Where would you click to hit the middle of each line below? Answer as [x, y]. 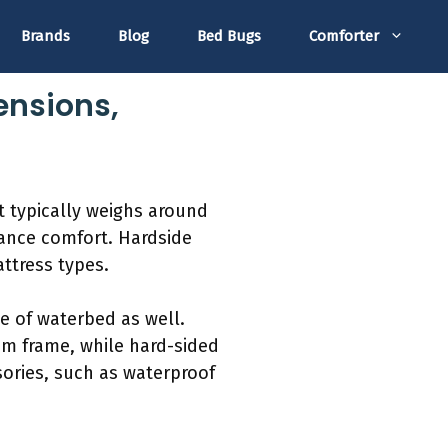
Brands [45, 36]
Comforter [344, 36]
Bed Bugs [229, 36]
